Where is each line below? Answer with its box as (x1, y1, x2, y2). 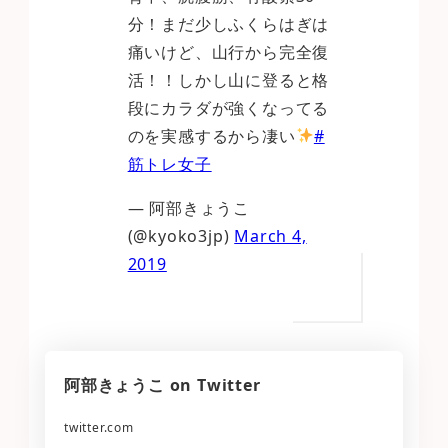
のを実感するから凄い (127, 124, 296, 147)
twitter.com (63, 418, 134, 436)
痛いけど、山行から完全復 (127, 40, 330, 63)
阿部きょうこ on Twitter (63, 373, 261, 396)
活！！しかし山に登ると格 (127, 68, 330, 91)
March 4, (234, 224, 307, 247)
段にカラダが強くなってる (127, 96, 330, 119)
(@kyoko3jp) (127, 224, 235, 247)
